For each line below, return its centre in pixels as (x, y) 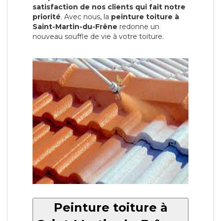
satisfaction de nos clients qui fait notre (109, 7)
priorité (47, 17)
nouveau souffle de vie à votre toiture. (98, 37)
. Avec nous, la (86, 17)
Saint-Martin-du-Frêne (75, 27)
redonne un (138, 27)
